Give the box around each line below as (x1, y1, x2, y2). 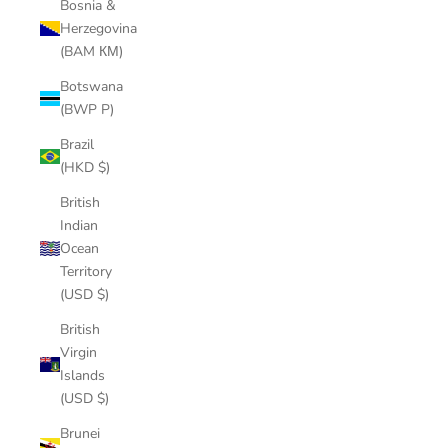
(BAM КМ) (60, 42, 123, 61)
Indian (60, 216, 98, 235)
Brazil (60, 135, 94, 154)
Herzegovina (60, 19, 137, 38)
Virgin (60, 343, 97, 362)
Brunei (60, 424, 100, 443)
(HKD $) (60, 158, 110, 177)
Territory (60, 262, 112, 281)
